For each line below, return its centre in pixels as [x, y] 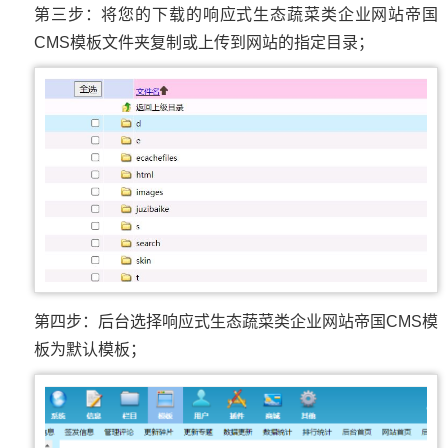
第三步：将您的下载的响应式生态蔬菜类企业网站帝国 [236, 15]
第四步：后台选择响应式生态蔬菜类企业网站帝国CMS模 [236, 322]
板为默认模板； [90, 350]
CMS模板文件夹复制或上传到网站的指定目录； [204, 43]
